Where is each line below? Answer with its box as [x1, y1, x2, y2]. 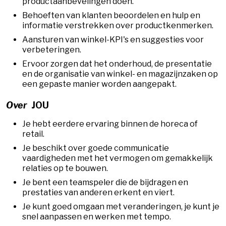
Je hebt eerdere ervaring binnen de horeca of [22, 119, 198, 129]
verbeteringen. [22, 44, 81, 54]
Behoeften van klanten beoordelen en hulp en [22, 10, 200, 20]
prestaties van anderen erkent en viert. [22, 188, 175, 198]
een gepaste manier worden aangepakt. [22, 79, 177, 89]
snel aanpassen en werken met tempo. [22, 212, 171, 222]
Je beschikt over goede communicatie [22, 143, 169, 153]
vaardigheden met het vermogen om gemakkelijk [22, 153, 213, 163]
